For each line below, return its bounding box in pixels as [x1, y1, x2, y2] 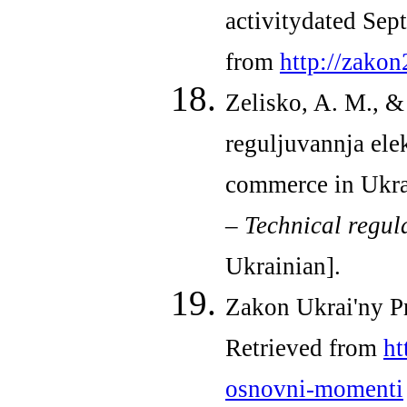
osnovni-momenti [225, 374, 403, 402]
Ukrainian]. [225, 252, 341, 280]
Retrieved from [225, 333, 383, 362]
